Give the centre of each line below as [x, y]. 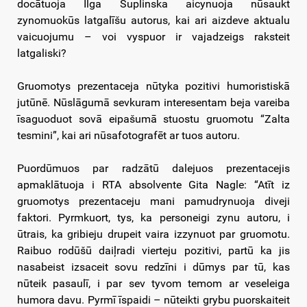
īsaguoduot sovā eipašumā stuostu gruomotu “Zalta [153, 119]
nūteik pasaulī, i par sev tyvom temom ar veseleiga [153, 284]
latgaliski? [42, 53]
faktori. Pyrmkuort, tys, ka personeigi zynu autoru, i [153, 218]
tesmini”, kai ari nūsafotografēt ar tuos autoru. [128, 136]
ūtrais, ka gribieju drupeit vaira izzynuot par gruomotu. [153, 234]
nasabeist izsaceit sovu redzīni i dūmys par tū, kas [153, 267]
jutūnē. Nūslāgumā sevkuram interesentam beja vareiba [153, 103]
